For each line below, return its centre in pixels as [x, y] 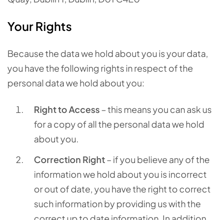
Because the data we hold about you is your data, [108, 53]
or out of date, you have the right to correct [122, 189]
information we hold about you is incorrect [120, 174]
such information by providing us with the [117, 204]
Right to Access [67, 109]
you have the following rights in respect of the [100, 68]
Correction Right [69, 159]
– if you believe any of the [157, 159]
